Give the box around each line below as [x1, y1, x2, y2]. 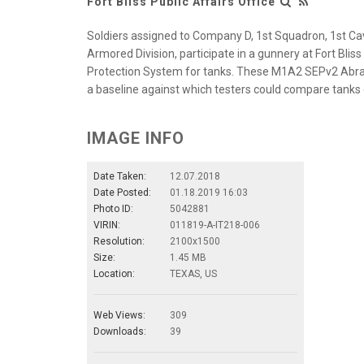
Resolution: [93, 236, 145, 248]
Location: [93, 268, 135, 280]
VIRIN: [93, 219, 120, 232]
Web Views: [93, 310, 145, 322]
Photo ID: [93, 203, 133, 215]
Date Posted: [93, 187, 151, 199]
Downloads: [93, 326, 146, 338]
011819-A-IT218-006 [170, 219, 260, 232]
